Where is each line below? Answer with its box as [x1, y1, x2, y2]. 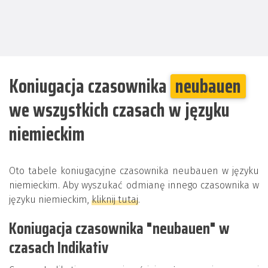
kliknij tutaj [92, 194, 138, 205]
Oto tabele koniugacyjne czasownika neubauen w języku [9, 165, 259, 176]
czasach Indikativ [9, 234, 108, 260]
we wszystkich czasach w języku [9, 95, 230, 125]
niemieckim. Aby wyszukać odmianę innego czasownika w [9, 179, 259, 191]
